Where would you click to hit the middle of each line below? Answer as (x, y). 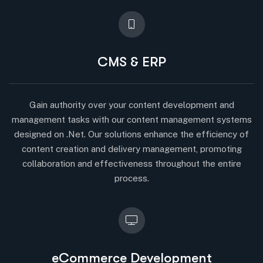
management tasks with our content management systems (131, 119)
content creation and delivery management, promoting (131, 149)
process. (131, 178)
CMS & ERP (131, 62)
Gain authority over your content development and (131, 104)
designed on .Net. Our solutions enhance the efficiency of (131, 134)
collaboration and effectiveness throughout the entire (131, 163)
